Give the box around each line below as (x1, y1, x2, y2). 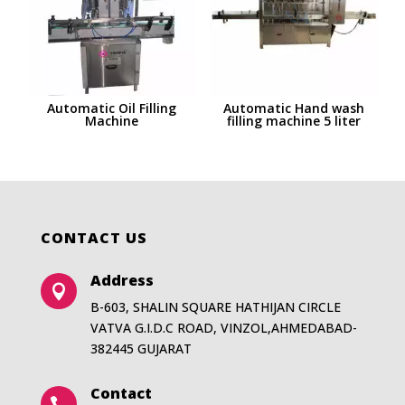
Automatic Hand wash (222, 99, 364, 118)
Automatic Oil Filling (46, 99, 176, 118)
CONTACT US (40, 227, 147, 248)
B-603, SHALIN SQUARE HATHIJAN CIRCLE (89, 297, 341, 316)
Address (89, 269, 154, 290)
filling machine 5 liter (226, 112, 361, 130)
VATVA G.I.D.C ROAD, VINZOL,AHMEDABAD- (89, 318, 357, 336)
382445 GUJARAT (89, 339, 192, 357)
